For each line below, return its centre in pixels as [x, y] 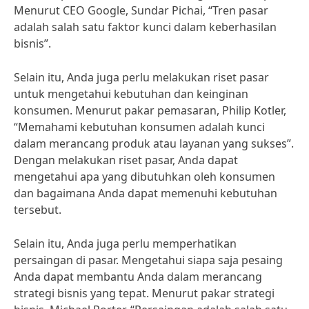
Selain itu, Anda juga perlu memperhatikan [125, 243]
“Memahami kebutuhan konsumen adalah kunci [139, 127]
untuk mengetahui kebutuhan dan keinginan [131, 94]
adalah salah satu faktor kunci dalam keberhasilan [145, 27]
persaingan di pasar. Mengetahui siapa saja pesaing [148, 260]
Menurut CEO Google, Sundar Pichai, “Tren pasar [141, 10]
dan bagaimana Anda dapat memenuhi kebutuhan [146, 193]
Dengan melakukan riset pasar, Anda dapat [126, 160]
